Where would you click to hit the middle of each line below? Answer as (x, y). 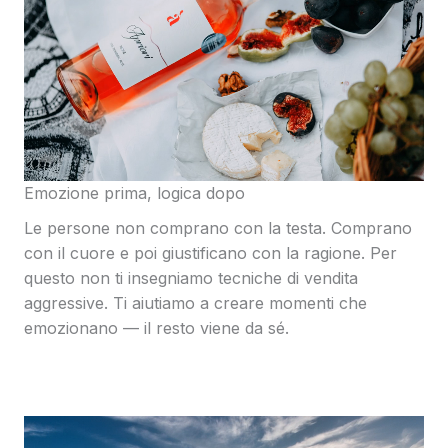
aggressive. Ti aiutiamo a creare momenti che (195, 302)
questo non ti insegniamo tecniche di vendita (191, 277)
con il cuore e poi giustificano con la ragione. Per (210, 252)
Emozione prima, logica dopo (134, 192)
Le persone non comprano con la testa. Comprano (218, 227)
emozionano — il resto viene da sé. (156, 327)
